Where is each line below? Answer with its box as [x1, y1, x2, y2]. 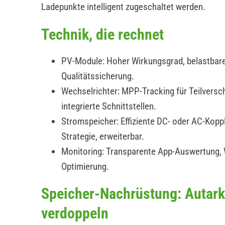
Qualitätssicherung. [61, 70, 134, 82]
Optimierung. [61, 160, 109, 172]
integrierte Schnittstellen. [61, 100, 156, 112]
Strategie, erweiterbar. [61, 130, 144, 142]
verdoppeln [41, 204, 108, 222]
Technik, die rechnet [41, 25, 164, 43]
